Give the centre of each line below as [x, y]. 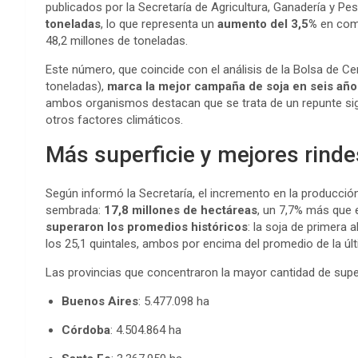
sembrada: [75, 210]
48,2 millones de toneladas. [117, 41]
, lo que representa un [159, 24]
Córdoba [86, 330]
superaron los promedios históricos [147, 227]
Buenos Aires [100, 301]
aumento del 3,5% [267, 24]
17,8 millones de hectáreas [181, 210]
